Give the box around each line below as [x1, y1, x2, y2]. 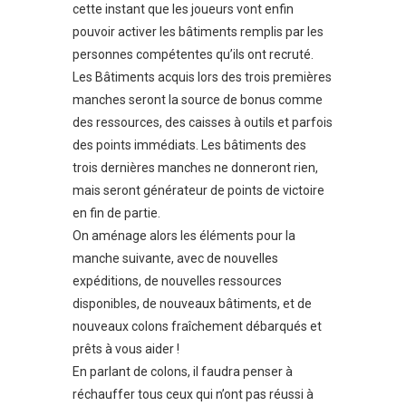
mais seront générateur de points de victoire [72, 183, 324, 198]
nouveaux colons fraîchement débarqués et [72, 319, 322, 334]
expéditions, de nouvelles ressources [72, 274, 282, 289]
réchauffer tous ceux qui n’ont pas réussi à [72, 387, 314, 402]
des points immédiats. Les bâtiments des [72, 138, 306, 153]
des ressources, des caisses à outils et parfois [72, 115, 333, 130]
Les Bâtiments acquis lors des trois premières [72, 70, 332, 85]
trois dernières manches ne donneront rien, [72, 160, 318, 176]
